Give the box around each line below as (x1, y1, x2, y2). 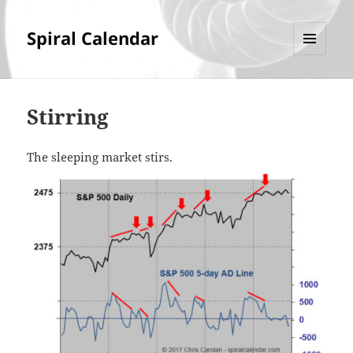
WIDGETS (293, 81, 338, 95)
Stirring (27, 102, 110, 132)
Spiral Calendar (27, 26, 159, 50)
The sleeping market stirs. (27, 149, 173, 165)
